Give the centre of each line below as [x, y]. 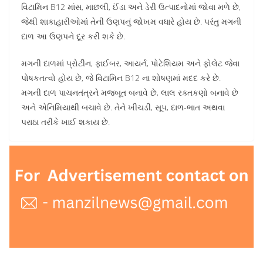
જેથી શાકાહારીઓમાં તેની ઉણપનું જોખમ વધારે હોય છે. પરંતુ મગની [131, 22]
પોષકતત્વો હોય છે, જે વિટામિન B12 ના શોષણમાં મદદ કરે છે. [121, 78]
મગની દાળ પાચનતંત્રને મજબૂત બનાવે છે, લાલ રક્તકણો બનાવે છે [130, 93]
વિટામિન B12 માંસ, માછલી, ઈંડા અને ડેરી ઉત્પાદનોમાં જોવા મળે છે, [131, 7]
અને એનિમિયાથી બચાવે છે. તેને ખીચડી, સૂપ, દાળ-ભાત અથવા [123, 107]
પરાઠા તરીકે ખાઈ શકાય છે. [65, 122]
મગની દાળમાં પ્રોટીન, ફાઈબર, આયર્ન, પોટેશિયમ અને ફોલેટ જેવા [130, 63]
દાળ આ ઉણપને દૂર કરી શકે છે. [73, 36]
